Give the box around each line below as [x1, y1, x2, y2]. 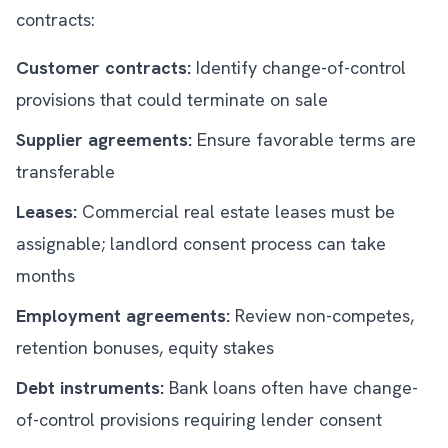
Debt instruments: [16, 376, 164, 399]
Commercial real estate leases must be [77, 200, 395, 223]
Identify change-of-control [191, 56, 406, 79]
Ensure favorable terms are [192, 128, 416, 151]
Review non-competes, [230, 304, 414, 327]
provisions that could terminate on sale [16, 88, 328, 111]
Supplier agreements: [16, 128, 192, 151]
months [16, 264, 75, 287]
